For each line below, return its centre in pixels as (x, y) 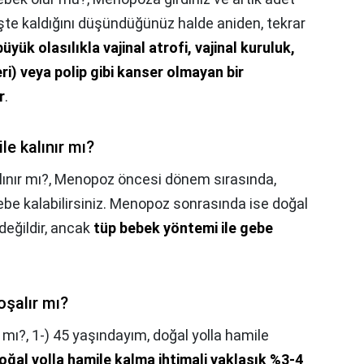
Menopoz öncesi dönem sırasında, (165, 180)
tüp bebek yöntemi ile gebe (183, 228)
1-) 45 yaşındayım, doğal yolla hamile (150, 336)
